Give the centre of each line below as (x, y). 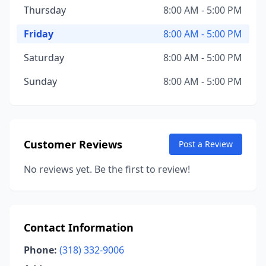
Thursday (45, 10)
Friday (39, 34)
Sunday (40, 81)
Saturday (44, 58)
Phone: (40, 250)
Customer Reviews (73, 144)
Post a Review (206, 144)
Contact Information (79, 227)
